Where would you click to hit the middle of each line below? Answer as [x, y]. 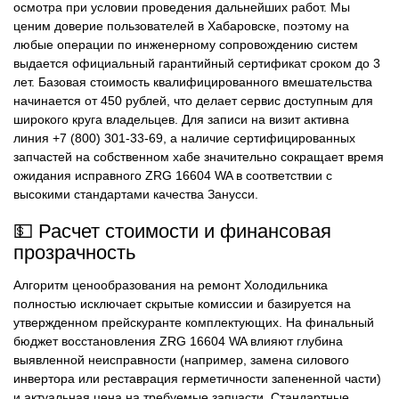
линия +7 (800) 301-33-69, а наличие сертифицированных [184, 138]
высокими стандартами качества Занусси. [136, 195]
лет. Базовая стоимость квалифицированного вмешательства [193, 82]
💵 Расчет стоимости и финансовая [172, 231]
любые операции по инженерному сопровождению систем [186, 45]
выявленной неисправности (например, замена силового [181, 360]
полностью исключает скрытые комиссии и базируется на [182, 304]
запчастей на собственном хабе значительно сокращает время [199, 157]
